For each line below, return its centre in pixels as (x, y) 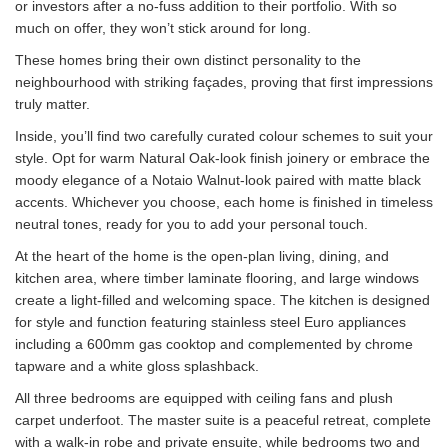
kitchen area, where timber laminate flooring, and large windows (217, 278)
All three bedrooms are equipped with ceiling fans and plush (204, 398)
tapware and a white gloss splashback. (137, 366)
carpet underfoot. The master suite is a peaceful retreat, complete (223, 420)
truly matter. (52, 104)
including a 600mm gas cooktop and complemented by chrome (214, 344)
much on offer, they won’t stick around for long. (163, 28)
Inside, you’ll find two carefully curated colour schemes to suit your (224, 136)
